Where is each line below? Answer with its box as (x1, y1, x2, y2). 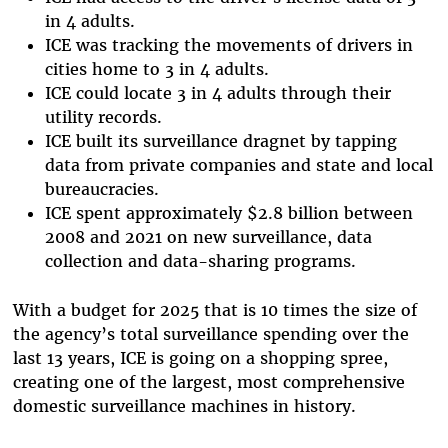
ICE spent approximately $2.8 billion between (44, 202, 413, 223)
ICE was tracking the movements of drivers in (44, 34, 413, 55)
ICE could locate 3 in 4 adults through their (44, 82, 391, 103)
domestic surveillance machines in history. (12, 396, 361, 417)
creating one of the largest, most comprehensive (12, 372, 405, 393)
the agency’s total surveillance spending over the (12, 324, 409, 345)
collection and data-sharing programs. (44, 250, 361, 271)
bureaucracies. (44, 178, 159, 199)
